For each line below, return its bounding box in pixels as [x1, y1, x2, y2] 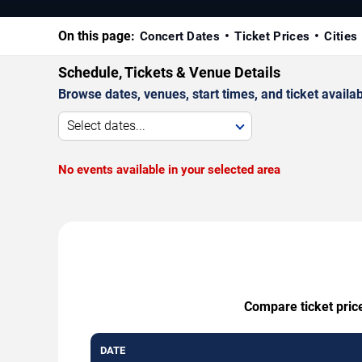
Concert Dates [140, 28, 220, 44]
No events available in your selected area [58, 162, 280, 177]
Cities [324, 28, 358, 44]
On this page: [58, 27, 135, 44]
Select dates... [67, 117, 145, 133]
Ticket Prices [234, 28, 310, 44]
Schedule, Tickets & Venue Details [58, 63, 280, 81]
